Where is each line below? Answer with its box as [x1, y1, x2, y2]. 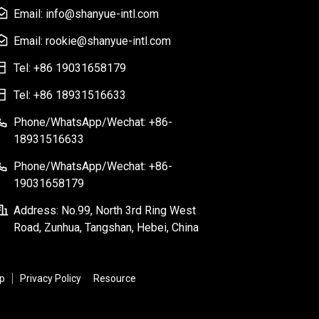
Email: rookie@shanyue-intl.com [14, 34, 171, 48]
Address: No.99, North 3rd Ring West [14, 204, 196, 217]
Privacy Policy [19, 273, 81, 284]
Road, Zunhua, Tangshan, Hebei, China [14, 221, 199, 234]
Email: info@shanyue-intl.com [14, 7, 159, 21]
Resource [93, 273, 136, 284]
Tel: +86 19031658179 [14, 61, 126, 75]
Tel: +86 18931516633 [14, 88, 126, 102]
